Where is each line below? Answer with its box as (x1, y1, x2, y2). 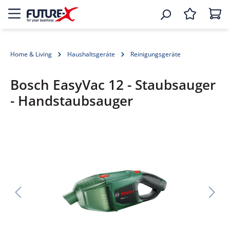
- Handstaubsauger (10, 92, 133, 110)
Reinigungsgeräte (130, 50, 181, 59)
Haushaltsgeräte (67, 50, 115, 59)
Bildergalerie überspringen (10, 133, 113, 145)
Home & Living (10, 50, 52, 59)
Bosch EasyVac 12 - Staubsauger (10, 76, 216, 94)
